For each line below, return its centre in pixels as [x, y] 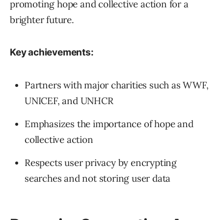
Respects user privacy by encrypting [101, 163]
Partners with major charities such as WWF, [117, 85]
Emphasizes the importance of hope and [109, 124]
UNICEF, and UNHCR [69, 101]
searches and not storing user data [98, 179]
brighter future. [42, 20]
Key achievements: [52, 53]
